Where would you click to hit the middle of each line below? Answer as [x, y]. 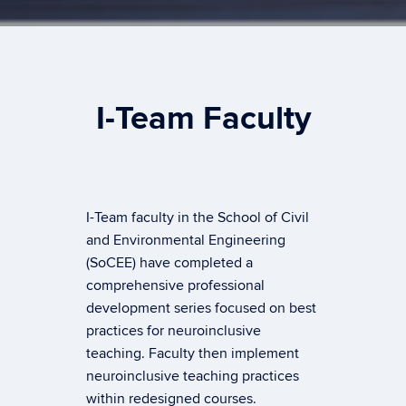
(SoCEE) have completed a [169, 262]
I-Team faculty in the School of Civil [197, 217]
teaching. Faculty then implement [192, 353]
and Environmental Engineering [185, 240]
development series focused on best [201, 308]
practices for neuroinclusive [173, 330]
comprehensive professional [175, 285]
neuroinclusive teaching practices [192, 376]
